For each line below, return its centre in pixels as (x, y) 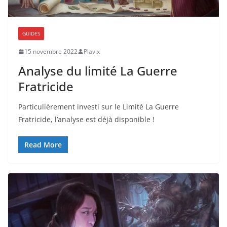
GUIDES (31, 34)
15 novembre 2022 (51, 52)
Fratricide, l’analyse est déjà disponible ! (86, 120)
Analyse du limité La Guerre (98, 71)
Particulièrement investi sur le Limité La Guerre (99, 107)
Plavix (92, 52)
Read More (43, 145)
